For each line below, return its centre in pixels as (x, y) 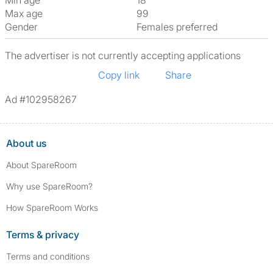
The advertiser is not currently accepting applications (123, 55)
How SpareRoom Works (52, 207)
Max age (24, 13)
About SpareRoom (41, 165)
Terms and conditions (48, 256)
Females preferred (179, 27)
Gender (21, 27)
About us (26, 143)
